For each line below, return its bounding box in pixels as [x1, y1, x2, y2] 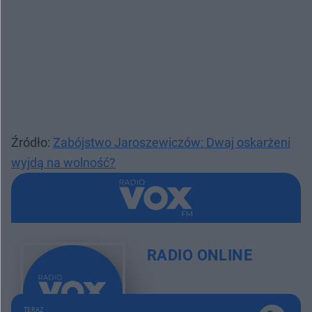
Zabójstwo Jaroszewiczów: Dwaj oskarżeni [53, 134, 290, 150]
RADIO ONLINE [146, 247, 253, 265]
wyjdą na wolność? [11, 155, 116, 170]
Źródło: [11, 134, 53, 150]
